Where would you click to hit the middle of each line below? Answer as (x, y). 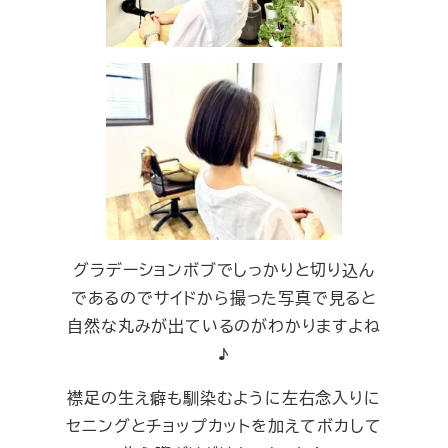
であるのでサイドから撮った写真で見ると (224, 298)
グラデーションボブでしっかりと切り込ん (224, 270)
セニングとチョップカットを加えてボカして (224, 426)
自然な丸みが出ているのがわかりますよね (224, 326)
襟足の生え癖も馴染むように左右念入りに (224, 398)
